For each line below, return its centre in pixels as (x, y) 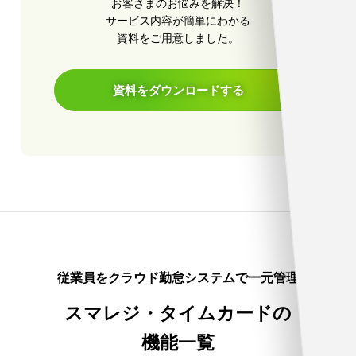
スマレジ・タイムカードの (178, 313)
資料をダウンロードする (178, 91)
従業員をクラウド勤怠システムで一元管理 (178, 278)
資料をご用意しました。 (178, 38)
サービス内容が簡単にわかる (178, 21)
